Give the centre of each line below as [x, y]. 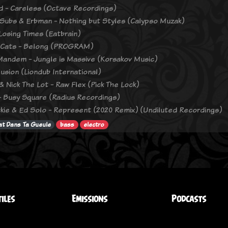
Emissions [90, 199]
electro [94, 125]
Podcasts [189, 199]
